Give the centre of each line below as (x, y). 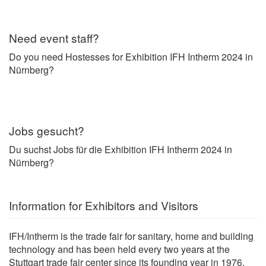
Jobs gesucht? (47, 130)
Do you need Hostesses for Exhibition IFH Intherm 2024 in (131, 56)
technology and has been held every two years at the (119, 249)
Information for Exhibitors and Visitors (104, 205)
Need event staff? (54, 37)
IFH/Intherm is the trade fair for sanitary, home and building (131, 236)
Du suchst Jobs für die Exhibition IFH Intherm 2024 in (121, 149)
